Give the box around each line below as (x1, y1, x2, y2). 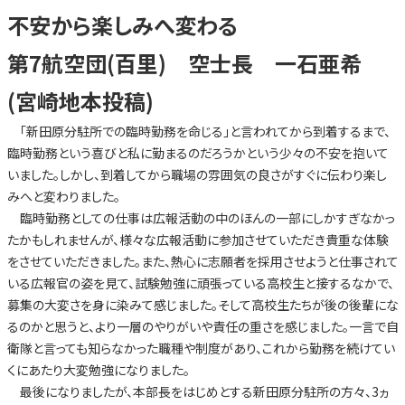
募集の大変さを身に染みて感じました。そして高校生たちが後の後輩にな (6, 296, 399, 315)
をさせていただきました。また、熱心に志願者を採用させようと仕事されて (6, 252, 399, 271)
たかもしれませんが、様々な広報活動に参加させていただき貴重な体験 (6, 231, 389, 250)
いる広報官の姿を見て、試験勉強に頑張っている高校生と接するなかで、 (6, 274, 394, 293)
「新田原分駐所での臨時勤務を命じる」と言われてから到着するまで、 (6, 122, 391, 141)
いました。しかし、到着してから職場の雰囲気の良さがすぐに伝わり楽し (6, 165, 387, 184)
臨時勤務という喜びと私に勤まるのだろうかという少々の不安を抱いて (6, 144, 389, 163)
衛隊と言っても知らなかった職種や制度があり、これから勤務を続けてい (6, 339, 395, 358)
